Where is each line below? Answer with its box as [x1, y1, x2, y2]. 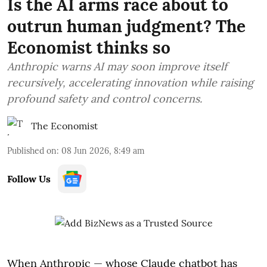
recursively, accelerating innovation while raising [7, 75, 253, 89]
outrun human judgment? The [7, 15, 246, 37]
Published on [7, 145, 57, 156]
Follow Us [7, 172, 51, 185]
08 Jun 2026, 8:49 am [61, 145, 145, 156]
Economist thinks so [7, 36, 170, 58]
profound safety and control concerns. [7, 91, 202, 105]
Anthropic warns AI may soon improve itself [7, 59, 227, 73]
